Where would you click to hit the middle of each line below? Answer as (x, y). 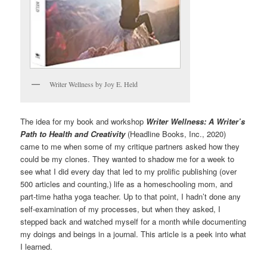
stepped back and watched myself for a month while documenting (133, 222)
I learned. (37, 247)
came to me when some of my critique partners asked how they (130, 147)
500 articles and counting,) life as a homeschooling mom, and (127, 184)
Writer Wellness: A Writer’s (196, 122)
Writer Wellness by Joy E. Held (94, 84)
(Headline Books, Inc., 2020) (176, 134)
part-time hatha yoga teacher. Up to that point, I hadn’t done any (131, 197)
